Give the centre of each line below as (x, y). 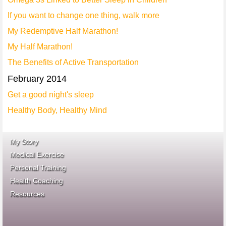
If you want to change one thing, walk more (83, 15)
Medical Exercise (37, 154)
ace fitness (197, 192)
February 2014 (37, 79)
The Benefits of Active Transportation (73, 62)
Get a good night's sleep (51, 95)
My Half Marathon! (40, 47)
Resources (27, 194)
